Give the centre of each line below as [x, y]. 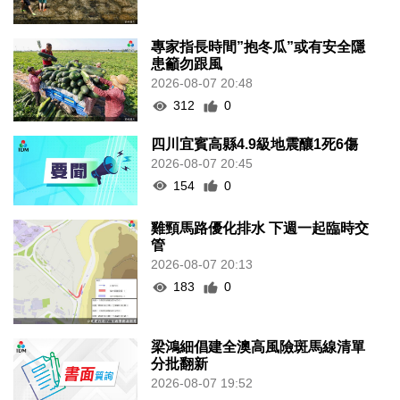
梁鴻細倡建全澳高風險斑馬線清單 [258, 347]
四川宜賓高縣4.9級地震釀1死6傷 [255, 144]
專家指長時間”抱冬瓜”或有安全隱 [258, 47]
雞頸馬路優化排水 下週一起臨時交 [260, 229]
